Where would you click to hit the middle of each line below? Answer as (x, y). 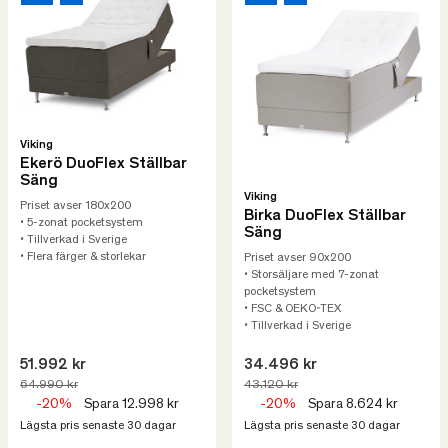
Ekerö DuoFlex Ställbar (103, 164)
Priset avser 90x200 (297, 258)
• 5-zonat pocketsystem (81, 223)
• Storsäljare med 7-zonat (311, 275)
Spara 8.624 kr (353, 405)
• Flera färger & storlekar (83, 257)
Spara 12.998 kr (131, 405)
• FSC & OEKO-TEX (292, 309)
